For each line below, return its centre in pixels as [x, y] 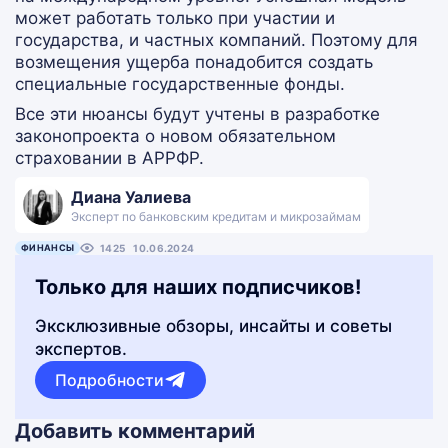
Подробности [109, 380]
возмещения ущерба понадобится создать [194, 62]
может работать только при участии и [175, 18]
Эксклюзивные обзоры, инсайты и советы [213, 326]
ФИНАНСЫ [48, 247]
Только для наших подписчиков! [198, 287]
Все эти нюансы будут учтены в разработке [197, 114]
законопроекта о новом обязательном [175, 136]
